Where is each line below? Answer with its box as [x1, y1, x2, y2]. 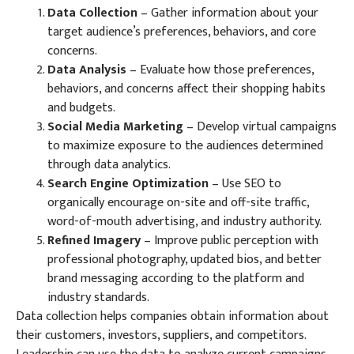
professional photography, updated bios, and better [47, 249, 322, 271]
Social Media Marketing [47, 116, 186, 138]
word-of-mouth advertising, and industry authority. [47, 211, 322, 233]
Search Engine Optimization [47, 173, 209, 195]
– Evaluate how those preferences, [126, 59, 314, 81]
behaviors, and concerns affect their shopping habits [47, 78, 326, 100]
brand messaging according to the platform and [47, 268, 304, 290]
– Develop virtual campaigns [186, 116, 337, 138]
